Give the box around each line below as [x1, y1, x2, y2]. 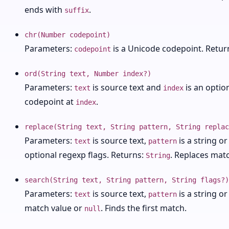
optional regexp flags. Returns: [25, 149, 146, 161]
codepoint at [25, 96, 76, 107]
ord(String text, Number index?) [25, 70, 151, 78]
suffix [64, 6, 89, 14]
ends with [25, 4, 64, 15]
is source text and [90, 82, 163, 93]
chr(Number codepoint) [25, 31, 110, 39]
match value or [25, 202, 84, 214]
